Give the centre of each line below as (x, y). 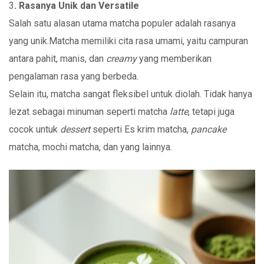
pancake (209, 129)
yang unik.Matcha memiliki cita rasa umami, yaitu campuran (128, 41)
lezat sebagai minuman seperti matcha (89, 111)
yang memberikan (174, 58)
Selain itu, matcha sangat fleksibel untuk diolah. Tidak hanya (131, 94)
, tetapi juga (211, 111)
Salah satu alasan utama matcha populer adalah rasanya (122, 23)
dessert (75, 129)
